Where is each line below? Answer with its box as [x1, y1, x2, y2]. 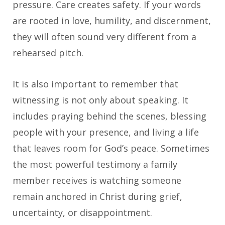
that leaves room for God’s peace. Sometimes [13, 142, 209, 155]
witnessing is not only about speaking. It [13, 94, 188, 106]
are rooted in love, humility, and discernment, [13, 15, 211, 27]
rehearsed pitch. [13, 47, 83, 59]
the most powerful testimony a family [13, 158, 177, 171]
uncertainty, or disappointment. [13, 206, 152, 219]
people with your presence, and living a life [13, 126, 199, 139]
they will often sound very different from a [13, 31, 196, 43]
